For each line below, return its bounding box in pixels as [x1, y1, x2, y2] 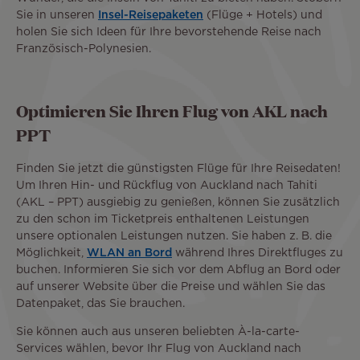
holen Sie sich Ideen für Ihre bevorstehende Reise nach [16, 27, 321, 37]
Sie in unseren [16, 10, 98, 20]
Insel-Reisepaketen [98, 10, 203, 20]
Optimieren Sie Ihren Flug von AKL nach [16, 100, 328, 123]
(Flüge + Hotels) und [203, 10, 322, 20]
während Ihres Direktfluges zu [172, 247, 343, 258]
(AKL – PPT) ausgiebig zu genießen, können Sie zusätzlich [16, 197, 340, 207]
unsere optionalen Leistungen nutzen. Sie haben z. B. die [16, 231, 332, 241]
